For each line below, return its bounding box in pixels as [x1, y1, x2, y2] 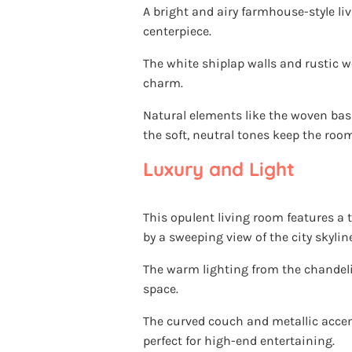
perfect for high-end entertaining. [143, 333, 335, 349]
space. [143, 281, 178, 297]
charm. [143, 75, 183, 90]
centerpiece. [143, 23, 211, 38]
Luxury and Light [143, 157, 295, 181]
